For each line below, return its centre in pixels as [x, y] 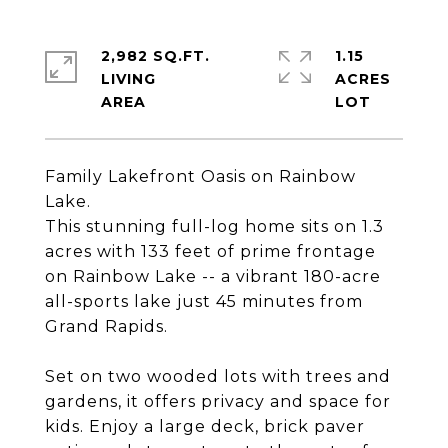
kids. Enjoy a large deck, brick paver [205, 426]
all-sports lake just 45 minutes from [204, 301]
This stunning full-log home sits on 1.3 [214, 226]
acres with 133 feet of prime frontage [210, 251]
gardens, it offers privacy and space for [218, 401]
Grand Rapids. [106, 326]
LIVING [128, 79]
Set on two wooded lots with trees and [218, 376]
